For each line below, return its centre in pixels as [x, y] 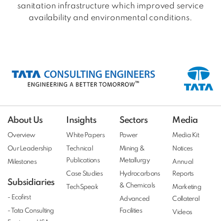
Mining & [132, 149]
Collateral [186, 199]
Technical [80, 149]
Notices [183, 149]
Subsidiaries [31, 183]
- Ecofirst [19, 198]
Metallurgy [134, 161]
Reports [183, 174]
